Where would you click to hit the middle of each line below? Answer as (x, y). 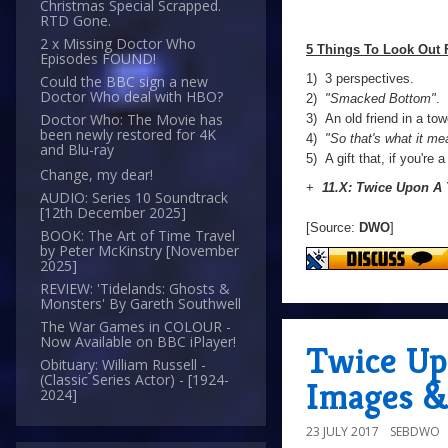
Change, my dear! (96, 175)
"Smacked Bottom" (380, 98)
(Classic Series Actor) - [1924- (134, 380)
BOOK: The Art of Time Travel (137, 236)
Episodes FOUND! (98, 59)
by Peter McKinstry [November (139, 251)
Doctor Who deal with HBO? (131, 97)
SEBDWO (415, 431)
